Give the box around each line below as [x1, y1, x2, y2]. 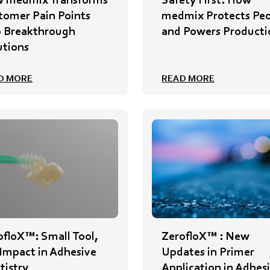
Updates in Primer [162, 244, 254, 259]
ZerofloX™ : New [162, 228, 250, 243]
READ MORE [162, 72, 215, 84]
